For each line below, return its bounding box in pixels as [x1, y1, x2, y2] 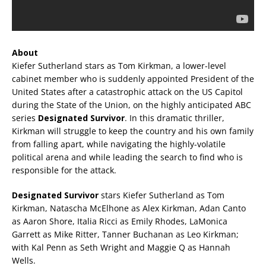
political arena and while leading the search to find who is [12, 151, 243, 163]
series [12, 112, 38, 124]
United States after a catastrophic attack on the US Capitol [12, 86, 243, 98]
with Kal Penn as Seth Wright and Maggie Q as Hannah [12, 242, 230, 254]
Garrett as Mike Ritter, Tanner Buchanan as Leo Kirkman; [12, 229, 239, 240]
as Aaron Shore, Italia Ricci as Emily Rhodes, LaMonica [12, 216, 227, 227]
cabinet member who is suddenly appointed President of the [12, 73, 254, 85]
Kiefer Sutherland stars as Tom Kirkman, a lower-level [12, 60, 226, 72]
